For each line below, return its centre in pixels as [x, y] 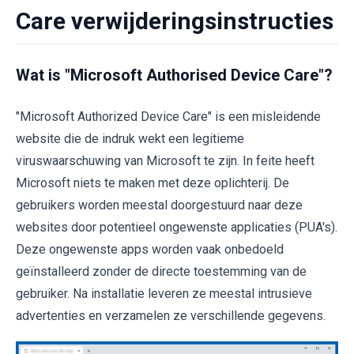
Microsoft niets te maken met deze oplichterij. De [153, 183]
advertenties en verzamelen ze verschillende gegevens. [171, 316]
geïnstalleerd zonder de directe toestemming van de [161, 271]
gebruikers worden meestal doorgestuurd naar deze [159, 205]
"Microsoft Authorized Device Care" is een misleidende [168, 117]
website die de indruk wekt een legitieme [130, 139]
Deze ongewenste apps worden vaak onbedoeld [150, 249]
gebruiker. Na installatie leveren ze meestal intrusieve [164, 294]
